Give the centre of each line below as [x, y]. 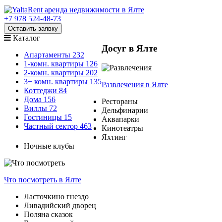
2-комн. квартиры [54, 73]
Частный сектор [52, 126]
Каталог [27, 38]
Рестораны [120, 101]
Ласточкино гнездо [56, 196]
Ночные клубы [49, 146]
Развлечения [124, 84]
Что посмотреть [31, 179]
